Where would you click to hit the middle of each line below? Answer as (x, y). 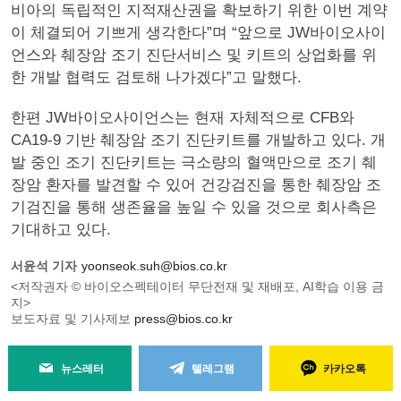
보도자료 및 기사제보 (73, 319)
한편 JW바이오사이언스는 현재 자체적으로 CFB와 (183, 118)
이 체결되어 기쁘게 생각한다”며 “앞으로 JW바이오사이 (198, 33)
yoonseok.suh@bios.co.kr (154, 266)
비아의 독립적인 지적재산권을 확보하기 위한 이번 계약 (199, 10)
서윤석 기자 (44, 266)
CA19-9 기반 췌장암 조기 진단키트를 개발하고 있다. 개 (198, 140)
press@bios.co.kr (183, 319)
